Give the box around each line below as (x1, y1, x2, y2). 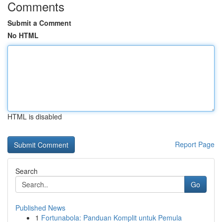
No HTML (7, 30, 39, 40)
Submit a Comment (7, 18, 71, 28)
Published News (15, 203, 65, 213)
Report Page (175, 139, 215, 149)
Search (15, 166, 38, 176)
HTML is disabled (7, 111, 62, 121)
